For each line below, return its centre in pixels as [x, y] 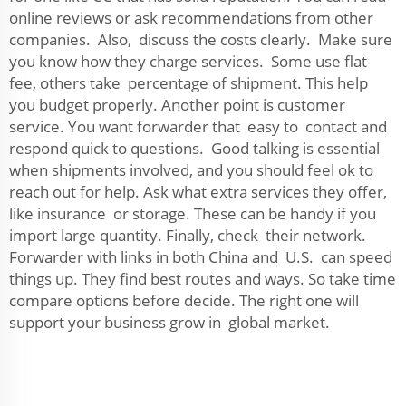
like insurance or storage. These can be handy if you [193, 213]
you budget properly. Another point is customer [177, 105]
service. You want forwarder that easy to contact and [198, 126]
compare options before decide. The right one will [184, 300]
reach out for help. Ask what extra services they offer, [198, 192]
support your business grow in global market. [169, 322]
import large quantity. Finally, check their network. [188, 235]
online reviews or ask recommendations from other [191, 18]
